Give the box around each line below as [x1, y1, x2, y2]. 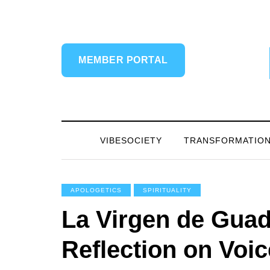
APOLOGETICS [71, 187, 122, 193]
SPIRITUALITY [143, 187, 192, 193]
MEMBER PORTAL [78, 55, 168, 65]
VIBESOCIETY [99, 136, 162, 145]
